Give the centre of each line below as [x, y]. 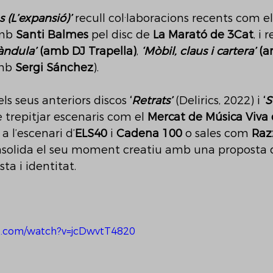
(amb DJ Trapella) [87, 51]
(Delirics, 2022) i [218, 101]
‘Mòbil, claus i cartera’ [199, 51]
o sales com [217, 133]
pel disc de [121, 35]
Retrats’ [152, 101]
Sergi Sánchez [54, 68]
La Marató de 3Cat [203, 35]
